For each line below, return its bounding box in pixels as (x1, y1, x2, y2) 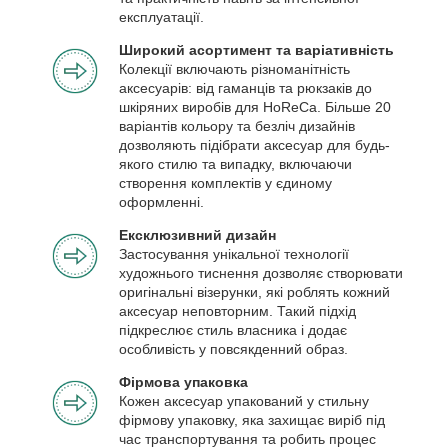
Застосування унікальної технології (119, 245, 349, 262)
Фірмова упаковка (119, 373, 248, 390)
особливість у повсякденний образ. (119, 340, 348, 357)
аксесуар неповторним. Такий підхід (119, 302, 356, 319)
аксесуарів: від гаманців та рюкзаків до (119, 79, 372, 96)
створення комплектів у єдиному (119, 174, 332, 191)
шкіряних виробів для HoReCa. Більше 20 (119, 98, 391, 115)
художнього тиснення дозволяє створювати (119, 264, 403, 281)
